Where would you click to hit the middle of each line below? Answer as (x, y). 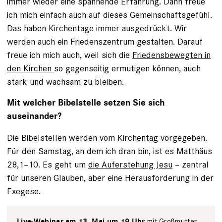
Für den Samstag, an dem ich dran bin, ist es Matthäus (110, 151)
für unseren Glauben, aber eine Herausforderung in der (110, 178)
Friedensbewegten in (171, 55)
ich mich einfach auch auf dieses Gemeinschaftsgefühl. (110, 15)
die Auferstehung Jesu (130, 164)
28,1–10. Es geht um (48, 164)
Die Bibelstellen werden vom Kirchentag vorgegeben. (107, 138)
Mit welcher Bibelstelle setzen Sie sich (86, 103)
